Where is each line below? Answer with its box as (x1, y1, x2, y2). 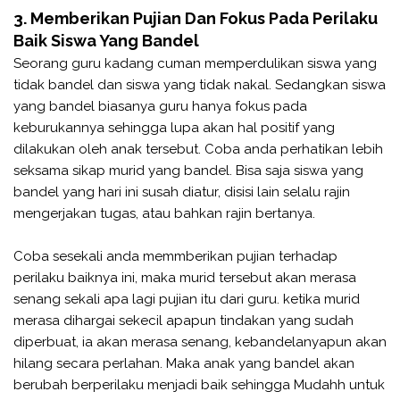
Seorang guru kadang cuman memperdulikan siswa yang (13, 54, 377, 71)
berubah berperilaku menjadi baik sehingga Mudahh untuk (13, 376, 385, 393)
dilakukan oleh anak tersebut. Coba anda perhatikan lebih (13, 140, 383, 157)
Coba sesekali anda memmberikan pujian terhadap (13, 247, 337, 264)
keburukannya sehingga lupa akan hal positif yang (13, 119, 335, 136)
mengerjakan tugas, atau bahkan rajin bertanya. (13, 204, 315, 221)
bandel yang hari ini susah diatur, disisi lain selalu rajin (13, 183, 350, 200)
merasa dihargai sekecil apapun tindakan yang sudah (13, 312, 354, 329)
